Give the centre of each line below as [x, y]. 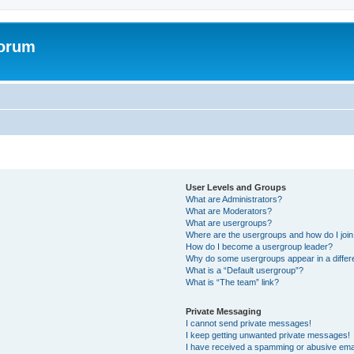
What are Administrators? [234, 199]
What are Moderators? [229, 211]
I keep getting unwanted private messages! [268, 335]
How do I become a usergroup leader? [260, 247]
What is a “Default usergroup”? [245, 270]
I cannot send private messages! [249, 323]
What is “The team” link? [233, 282]
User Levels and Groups [236, 187]
